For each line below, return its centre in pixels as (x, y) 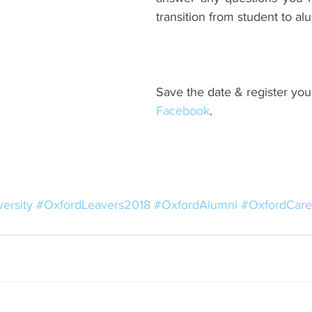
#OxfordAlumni (196, 204)
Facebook (183, 110)
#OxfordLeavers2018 (93, 204)
